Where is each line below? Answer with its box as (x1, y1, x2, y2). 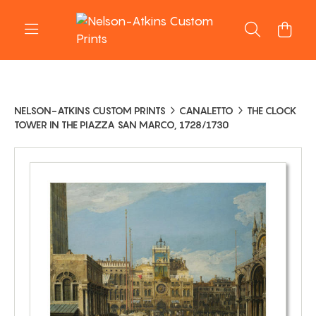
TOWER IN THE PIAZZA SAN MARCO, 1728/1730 (14, 119, 229, 130)
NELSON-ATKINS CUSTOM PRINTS (14, 104, 166, 116)
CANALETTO (179, 104, 233, 116)
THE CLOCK (247, 104, 297, 116)
